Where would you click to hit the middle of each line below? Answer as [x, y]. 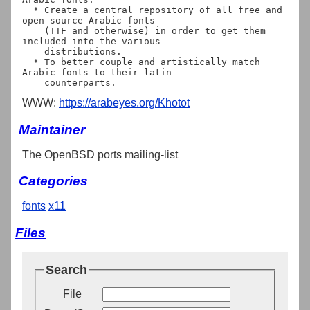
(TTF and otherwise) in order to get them [33, 30]
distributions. [33, 51]
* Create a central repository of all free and [28, 10]
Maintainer [52, 129]
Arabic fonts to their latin [97, 72]
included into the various [91, 41]
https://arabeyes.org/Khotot [124, 102]
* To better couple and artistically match [28, 62]
